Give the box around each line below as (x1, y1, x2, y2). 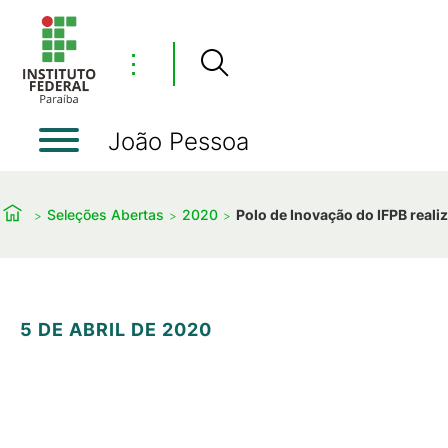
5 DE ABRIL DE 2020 (20, 319, 212, 340)
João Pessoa (108, 127, 249, 156)
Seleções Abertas (47, 205, 164, 223)
